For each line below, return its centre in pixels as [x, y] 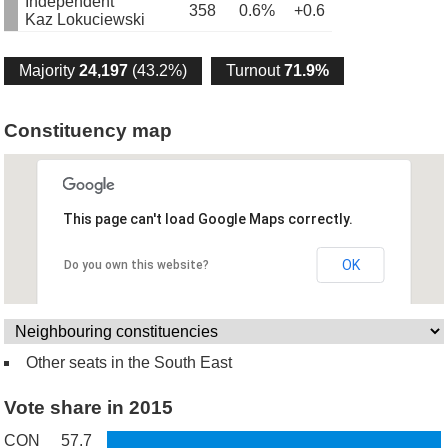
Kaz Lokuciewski [85, 19]
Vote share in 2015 [89, 407]
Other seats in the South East [129, 362]
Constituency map [88, 130]
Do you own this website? [136, 265]
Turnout [255, 70]
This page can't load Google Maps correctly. [207, 219]
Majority [49, 70]
